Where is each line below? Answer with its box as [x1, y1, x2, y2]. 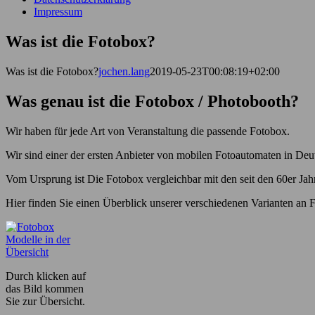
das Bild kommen [6, 282, 84, 295]
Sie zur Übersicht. [6, 295, 85, 307]
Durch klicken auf [6, 269, 86, 282]
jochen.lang [98, 65, 150, 77]
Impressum [34, 6, 82, 18]
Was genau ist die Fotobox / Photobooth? [6, 91, 299, 110]
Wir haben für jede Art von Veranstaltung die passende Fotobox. [6, 124, 290, 137]
